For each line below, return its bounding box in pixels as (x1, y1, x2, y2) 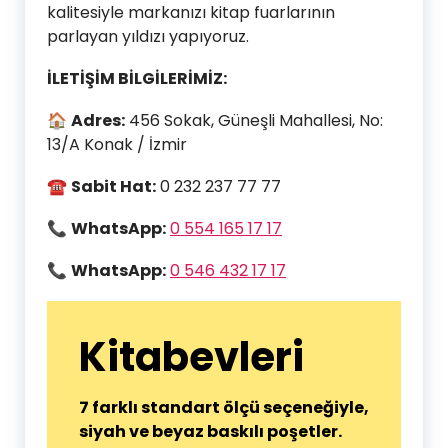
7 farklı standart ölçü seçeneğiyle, (79, 396, 369, 419)
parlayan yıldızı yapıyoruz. (47, 25, 249, 48)
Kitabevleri (79, 329, 304, 385)
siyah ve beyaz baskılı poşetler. (79, 420, 342, 443)
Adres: (71, 109, 125, 132)
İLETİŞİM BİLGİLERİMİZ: (47, 67, 227, 90)
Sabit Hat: (71, 175, 156, 198)
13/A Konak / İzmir (47, 133, 187, 156)
